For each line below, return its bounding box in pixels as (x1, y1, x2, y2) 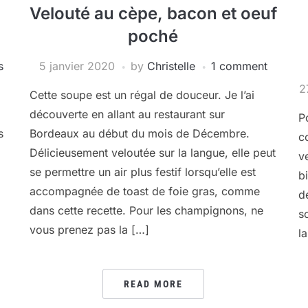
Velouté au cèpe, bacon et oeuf (29, 3, 277, 23)
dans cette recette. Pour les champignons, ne (29, 203, 263, 217)
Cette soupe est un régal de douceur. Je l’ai (29, 88, 254, 102)
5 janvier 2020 (38, 59, 115, 73)
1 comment (210, 59, 267, 73)
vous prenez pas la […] (29, 223, 149, 236)
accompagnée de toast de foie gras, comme (29, 184, 260, 198)
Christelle (146, 59, 195, 73)
